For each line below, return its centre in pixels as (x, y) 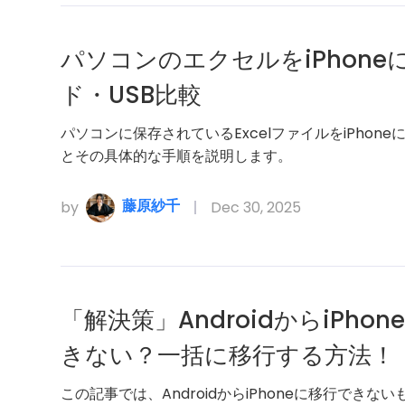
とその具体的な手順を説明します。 (177, 156)
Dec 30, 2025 (256, 208)
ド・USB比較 (132, 95)
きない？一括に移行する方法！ (228, 356)
